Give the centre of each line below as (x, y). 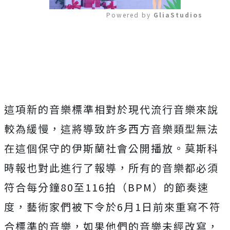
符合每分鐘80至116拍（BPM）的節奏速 (107, 187)
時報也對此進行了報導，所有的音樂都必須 (111, 167)
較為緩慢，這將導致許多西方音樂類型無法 (111, 128)
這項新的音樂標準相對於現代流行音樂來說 (111, 109)
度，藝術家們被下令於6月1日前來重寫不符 (112, 206)
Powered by (130, 14)
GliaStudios (178, 14)
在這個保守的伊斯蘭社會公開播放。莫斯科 (111, 148)
